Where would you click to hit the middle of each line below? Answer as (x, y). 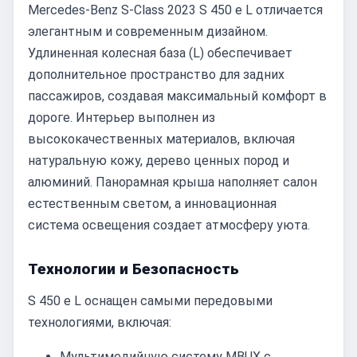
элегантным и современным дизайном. (148, 31)
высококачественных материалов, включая (161, 139)
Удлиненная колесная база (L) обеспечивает (160, 53)
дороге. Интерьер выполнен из (122, 118)
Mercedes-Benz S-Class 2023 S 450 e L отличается (175, 10)
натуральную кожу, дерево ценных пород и (159, 161)
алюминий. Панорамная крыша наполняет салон (173, 182)
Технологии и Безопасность (133, 269)
